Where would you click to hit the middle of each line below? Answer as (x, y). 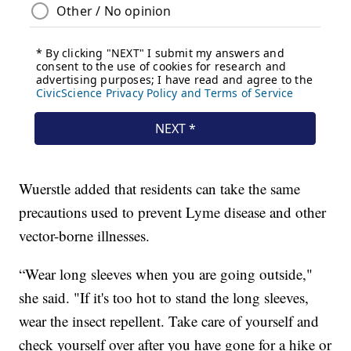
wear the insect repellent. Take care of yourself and (169, 320)
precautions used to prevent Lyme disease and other (173, 212)
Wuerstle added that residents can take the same (160, 188)
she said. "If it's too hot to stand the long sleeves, (164, 297)
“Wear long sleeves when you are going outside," (166, 273)
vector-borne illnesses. (85, 235)
